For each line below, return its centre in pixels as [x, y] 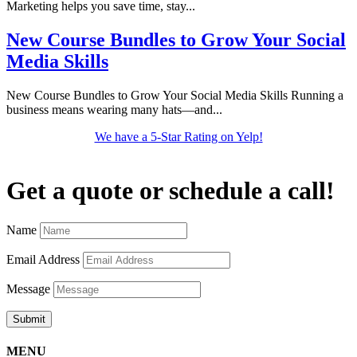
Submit [29, 319]
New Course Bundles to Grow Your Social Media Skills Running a [175, 96]
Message [28, 289]
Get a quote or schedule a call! [171, 190]
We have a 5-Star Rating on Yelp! [178, 137]
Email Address [43, 259]
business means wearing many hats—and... [114, 110]
